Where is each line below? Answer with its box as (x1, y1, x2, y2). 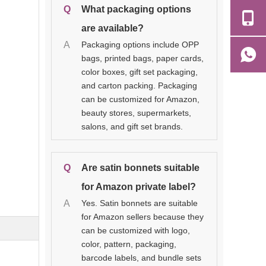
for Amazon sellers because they (81, 211, 204, 221)
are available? (81, 23, 144, 33)
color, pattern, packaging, (81, 239, 176, 249)
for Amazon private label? (81, 181, 196, 192)
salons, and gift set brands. (81, 121, 183, 131)
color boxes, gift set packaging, (81, 66, 198, 77)
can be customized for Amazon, (81, 94, 199, 104)
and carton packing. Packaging (81, 80, 197, 90)
